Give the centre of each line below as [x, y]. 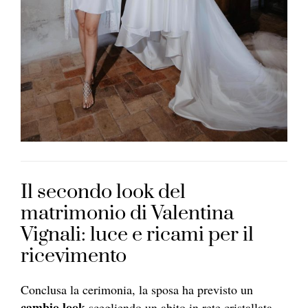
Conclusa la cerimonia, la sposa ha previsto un [137, 289]
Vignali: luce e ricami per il [137, 234]
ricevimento [74, 256]
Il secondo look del [103, 192]
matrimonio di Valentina [127, 213]
